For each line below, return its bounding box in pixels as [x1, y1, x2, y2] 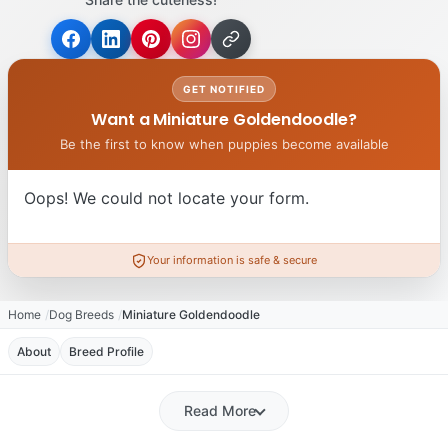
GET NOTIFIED [183, 83, 265, 96]
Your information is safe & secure [147, 253, 317, 268]
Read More [184, 402, 256, 420]
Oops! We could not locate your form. [24, 188, 309, 209]
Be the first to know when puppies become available [59, 136, 389, 153]
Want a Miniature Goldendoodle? [91, 108, 357, 132]
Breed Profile [69, 344, 144, 360]
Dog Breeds [49, 307, 114, 323]
